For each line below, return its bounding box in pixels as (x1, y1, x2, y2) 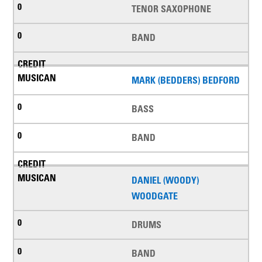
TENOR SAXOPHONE (132, 3, 211, 15)
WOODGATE (132, 190, 178, 202)
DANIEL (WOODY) (132, 174, 199, 187)
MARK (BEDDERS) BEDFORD (132, 74, 240, 87)
